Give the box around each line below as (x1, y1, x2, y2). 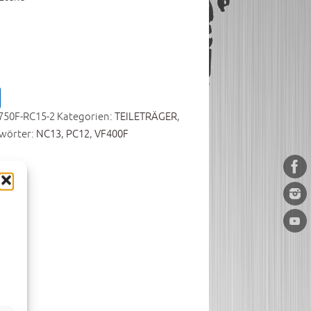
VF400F (94, 128, 128, 142)
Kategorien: (56, 110, 115, 124)
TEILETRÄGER (114, 110, 177, 124)
